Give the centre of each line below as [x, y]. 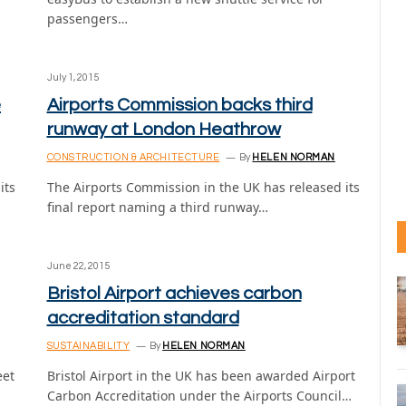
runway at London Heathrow [164, 130]
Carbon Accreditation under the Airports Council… [199, 396]
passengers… [87, 19]
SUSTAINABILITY [88, 346]
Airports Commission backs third [179, 105]
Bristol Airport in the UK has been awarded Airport [201, 376]
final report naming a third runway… [157, 207]
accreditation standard [143, 318]
